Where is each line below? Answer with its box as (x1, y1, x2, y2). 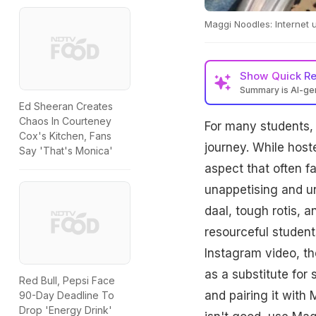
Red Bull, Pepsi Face (19, 274, 115, 287)
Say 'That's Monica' (19, 145, 113, 157)
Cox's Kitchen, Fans (19, 130, 111, 142)
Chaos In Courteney (19, 115, 111, 128)
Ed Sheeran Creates (19, 100, 113, 113)
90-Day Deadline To (19, 289, 114, 302)
